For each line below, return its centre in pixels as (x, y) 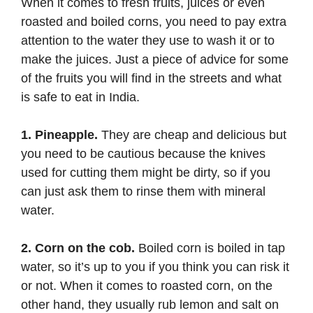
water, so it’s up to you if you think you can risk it (155, 267)
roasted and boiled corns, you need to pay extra (154, 21)
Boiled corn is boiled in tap (210, 248)
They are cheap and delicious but (192, 134)
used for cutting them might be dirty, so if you (146, 172)
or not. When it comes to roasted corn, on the (147, 285)
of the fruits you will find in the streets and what (151, 78)
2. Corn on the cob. (78, 248)
